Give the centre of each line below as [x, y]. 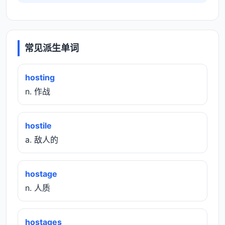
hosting [40, 77]
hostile [38, 125]
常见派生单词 [52, 48]
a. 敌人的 [42, 139]
